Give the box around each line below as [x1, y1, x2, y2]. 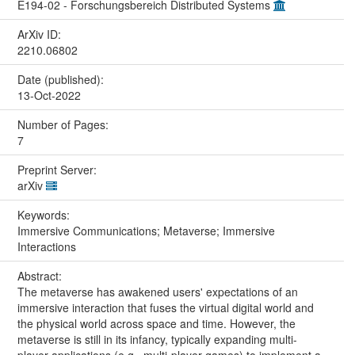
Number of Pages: [17, 116, 112, 132]
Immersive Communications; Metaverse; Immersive [17, 222, 275, 239]
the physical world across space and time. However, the [17, 315, 296, 331]
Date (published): [17, 71, 107, 87]
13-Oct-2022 [17, 86, 81, 103]
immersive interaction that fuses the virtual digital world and [17, 299, 314, 315]
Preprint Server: [17, 161, 100, 177]
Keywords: [17, 206, 73, 223]
